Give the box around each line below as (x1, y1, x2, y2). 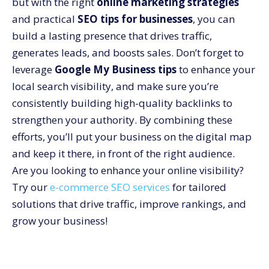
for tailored (170, 180, 226, 194)
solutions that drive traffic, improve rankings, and (12, 196, 246, 211)
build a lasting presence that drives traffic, (12, 28, 212, 43)
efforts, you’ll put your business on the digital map (12, 129, 252, 144)
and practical (12, 11, 77, 26)
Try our (12, 180, 50, 194)
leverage (12, 62, 55, 76)
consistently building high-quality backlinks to (12, 95, 232, 110)
